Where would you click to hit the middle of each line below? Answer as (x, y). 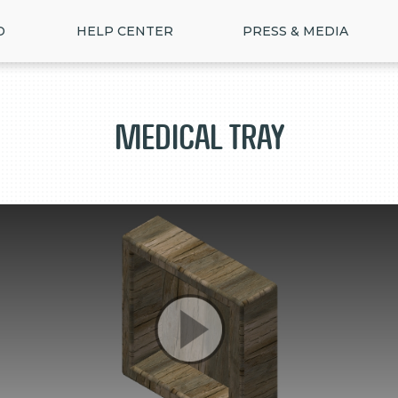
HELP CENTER (125, 31)
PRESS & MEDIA (295, 31)
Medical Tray (199, 137)
